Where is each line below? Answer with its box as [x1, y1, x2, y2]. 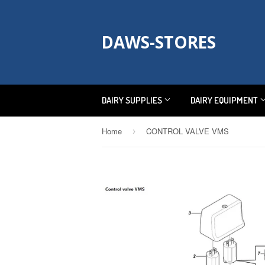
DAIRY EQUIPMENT [190, 95, 260, 106]
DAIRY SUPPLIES [102, 95, 164, 106]
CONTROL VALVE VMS [146, 125, 229, 137]
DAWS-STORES [102, 31, 216, 53]
